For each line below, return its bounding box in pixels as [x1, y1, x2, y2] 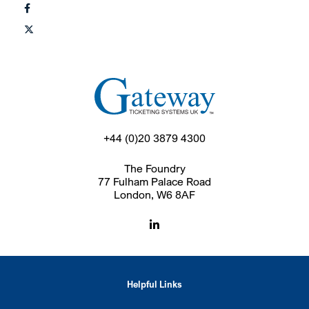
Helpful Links [127, 279, 182, 290]
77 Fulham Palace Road [98, 175, 211, 189]
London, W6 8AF [114, 188, 195, 202]
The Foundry [123, 162, 186, 176]
